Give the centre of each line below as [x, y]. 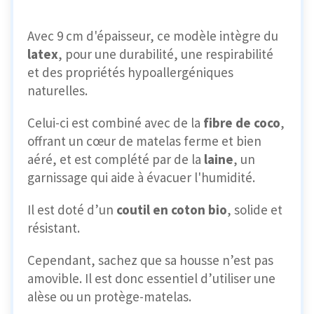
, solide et [255, 209]
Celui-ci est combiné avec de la [115, 122]
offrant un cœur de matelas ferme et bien [144, 141]
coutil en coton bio [170, 209]
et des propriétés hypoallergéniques [130, 72]
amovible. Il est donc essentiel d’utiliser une [151, 278]
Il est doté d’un [70, 209]
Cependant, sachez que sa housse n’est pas [150, 260]
